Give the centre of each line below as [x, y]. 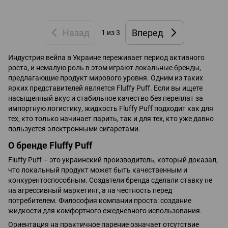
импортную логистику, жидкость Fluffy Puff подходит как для [111, 109]
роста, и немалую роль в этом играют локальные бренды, [105, 68]
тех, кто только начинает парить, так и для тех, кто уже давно [111, 119]
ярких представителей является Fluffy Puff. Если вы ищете [105, 88]
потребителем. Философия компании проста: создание [100, 200]
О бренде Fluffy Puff [50, 145]
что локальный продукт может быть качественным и [98, 170]
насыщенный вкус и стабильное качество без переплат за [106, 98]
